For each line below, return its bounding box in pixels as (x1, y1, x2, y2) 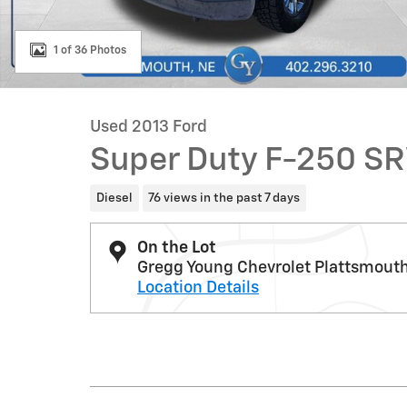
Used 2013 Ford (90, 119, 207, 135)
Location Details (137, 279, 259, 296)
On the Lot (137, 239, 216, 256)
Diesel (95, 191, 133, 204)
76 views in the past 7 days (148, 191, 301, 204)
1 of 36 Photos (54, 45, 126, 56)
